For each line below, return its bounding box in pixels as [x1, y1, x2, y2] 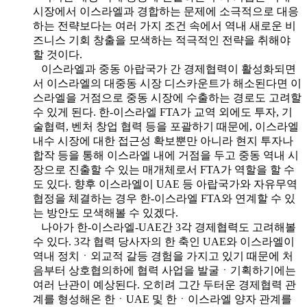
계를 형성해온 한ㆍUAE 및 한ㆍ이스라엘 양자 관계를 [33, 293, 292, 305]
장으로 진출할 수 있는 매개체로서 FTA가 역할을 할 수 [33, 163, 295, 175]
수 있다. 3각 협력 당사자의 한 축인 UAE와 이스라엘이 [33, 235, 295, 247]
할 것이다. [33, 48, 82, 60]
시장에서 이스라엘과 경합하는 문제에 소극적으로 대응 [33, 5, 299, 17]
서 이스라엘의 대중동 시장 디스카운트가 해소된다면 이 [33, 77, 302, 89]
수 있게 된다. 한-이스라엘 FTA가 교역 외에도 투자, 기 [33, 106, 293, 118]
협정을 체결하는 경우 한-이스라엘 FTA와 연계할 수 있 [33, 192, 295, 204]
